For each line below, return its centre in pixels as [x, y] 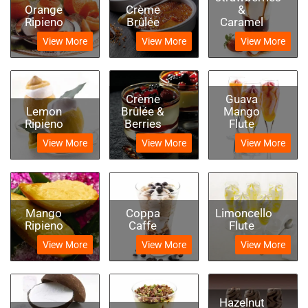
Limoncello [244, 213]
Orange [44, 9]
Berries [143, 123]
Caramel [242, 22]
